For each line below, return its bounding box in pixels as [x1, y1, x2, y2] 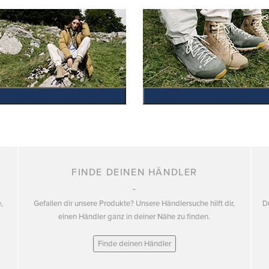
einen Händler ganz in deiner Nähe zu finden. [58, 212, 211, 222]
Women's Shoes [19, 91, 80, 101]
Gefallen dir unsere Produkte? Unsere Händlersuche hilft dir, [34, 199, 235, 208]
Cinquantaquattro [187, 91, 252, 101]
